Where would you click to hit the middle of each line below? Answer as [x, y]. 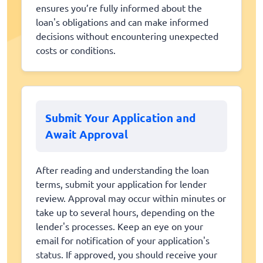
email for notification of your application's [123, 240]
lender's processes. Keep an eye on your [119, 226]
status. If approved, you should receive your [127, 254]
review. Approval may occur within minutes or [131, 198]
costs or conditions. [76, 50]
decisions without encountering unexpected [127, 36]
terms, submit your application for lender [121, 184]
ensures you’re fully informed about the [119, 7]
